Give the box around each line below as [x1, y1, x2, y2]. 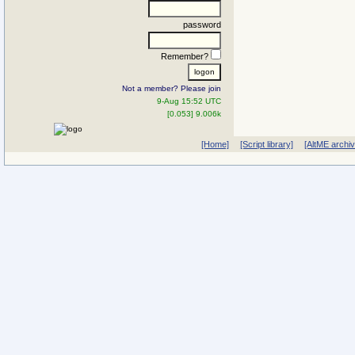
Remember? [161, 51, 211, 61]
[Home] [200, 139, 229, 149]
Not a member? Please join [122, 83, 221, 93]
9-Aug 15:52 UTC [157, 96, 221, 105]
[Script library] [239, 139, 293, 149]
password [183, 19, 221, 29]
